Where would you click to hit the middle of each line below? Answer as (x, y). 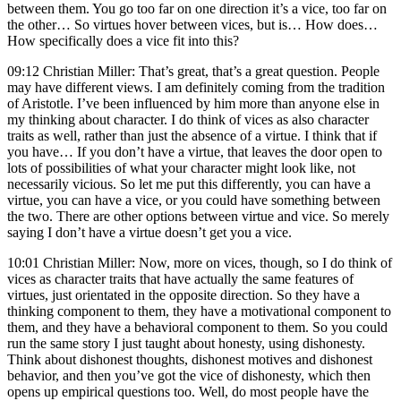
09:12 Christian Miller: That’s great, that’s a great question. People (193, 71)
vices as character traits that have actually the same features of (180, 278)
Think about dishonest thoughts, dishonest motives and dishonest (190, 359)
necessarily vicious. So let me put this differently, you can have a (189, 183)
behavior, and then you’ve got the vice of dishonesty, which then (189, 375)
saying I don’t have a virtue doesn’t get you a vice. (149, 232)
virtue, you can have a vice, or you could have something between (194, 200)
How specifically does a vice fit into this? (123, 40)
